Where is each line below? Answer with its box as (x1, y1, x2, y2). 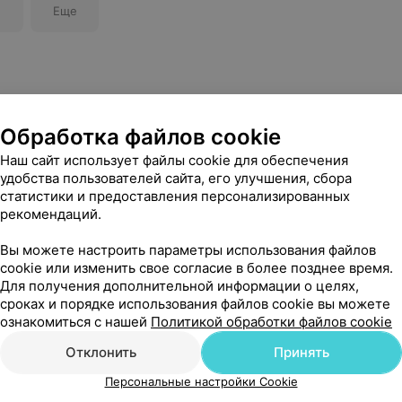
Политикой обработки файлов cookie (151, 313, 392, 330)
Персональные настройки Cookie (104, 374, 298, 389)
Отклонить (65, 344, 136, 361)
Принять (274, 344, 329, 361)
